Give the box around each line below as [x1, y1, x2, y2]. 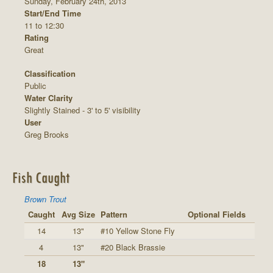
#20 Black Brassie [101, 241, 165, 253]
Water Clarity [24, 92, 73, 104]
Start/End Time [24, 7, 81, 19]
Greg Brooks [24, 129, 69, 141]
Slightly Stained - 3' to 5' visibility [24, 104, 141, 116]
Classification [24, 68, 76, 80]
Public [24, 80, 46, 92]
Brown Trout [24, 193, 66, 205]
